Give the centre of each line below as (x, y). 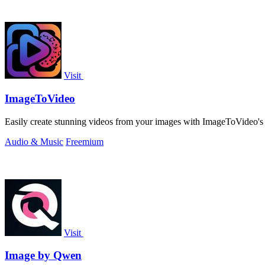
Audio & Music (34, 141)
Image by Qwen (43, 256)
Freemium (85, 141)
